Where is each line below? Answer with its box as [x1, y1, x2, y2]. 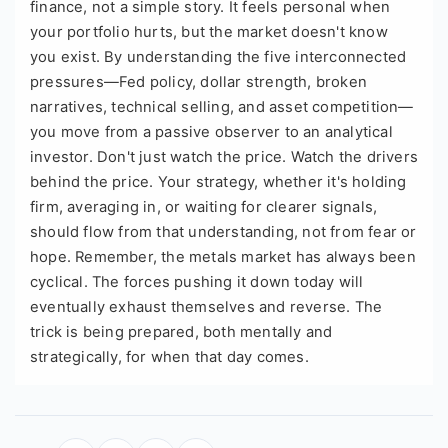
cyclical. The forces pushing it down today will [30, 272, 364, 291]
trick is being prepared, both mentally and [30, 322, 333, 341]
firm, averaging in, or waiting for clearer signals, [30, 197, 378, 216]
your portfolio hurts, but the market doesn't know [30, 22, 388, 41]
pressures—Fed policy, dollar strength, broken [30, 72, 368, 91]
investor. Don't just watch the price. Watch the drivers [30, 147, 419, 166]
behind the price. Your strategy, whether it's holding [30, 172, 407, 191]
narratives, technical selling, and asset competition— [30, 97, 414, 116]
